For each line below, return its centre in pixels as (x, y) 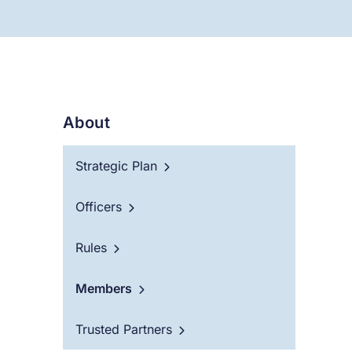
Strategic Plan (116, 166)
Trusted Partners (124, 330)
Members (104, 289)
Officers (99, 207)
